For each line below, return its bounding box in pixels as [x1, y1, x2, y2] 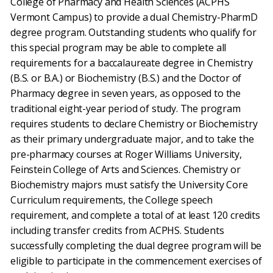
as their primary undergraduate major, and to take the [10, 132, 254, 146]
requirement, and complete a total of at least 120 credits [10, 208, 260, 222]
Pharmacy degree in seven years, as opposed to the [10, 87, 241, 100]
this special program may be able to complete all [10, 41, 227, 54]
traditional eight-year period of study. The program [10, 102, 241, 115]
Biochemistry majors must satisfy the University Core [10, 178, 248, 191]
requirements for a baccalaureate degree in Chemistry [10, 56, 253, 69]
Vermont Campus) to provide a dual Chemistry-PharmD [10, 10, 258, 24]
